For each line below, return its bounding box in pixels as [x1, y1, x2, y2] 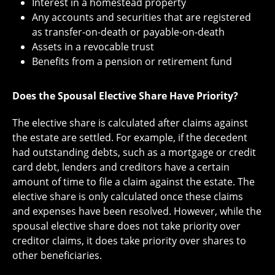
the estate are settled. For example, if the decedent [12, 131, 247, 144]
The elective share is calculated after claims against [12, 116, 248, 130]
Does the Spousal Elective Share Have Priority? [12, 89, 238, 103]
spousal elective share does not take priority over [12, 219, 241, 233]
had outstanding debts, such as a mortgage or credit [12, 145, 256, 159]
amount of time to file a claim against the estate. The [12, 175, 255, 188]
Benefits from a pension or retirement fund [32, 55, 232, 68]
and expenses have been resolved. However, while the [12, 204, 261, 218]
